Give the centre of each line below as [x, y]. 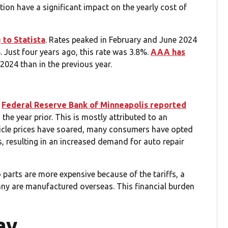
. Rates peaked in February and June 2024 [121, 39]
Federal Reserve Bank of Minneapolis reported [94, 105]
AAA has [168, 52]
